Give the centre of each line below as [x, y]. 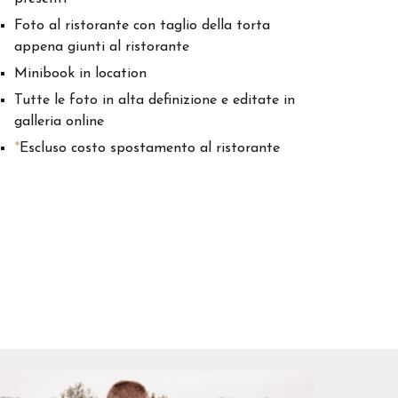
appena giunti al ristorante [102, 48]
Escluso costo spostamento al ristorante [150, 149]
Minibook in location [81, 74]
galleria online [60, 122]
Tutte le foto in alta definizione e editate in [155, 101]
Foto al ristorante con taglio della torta [143, 26]
